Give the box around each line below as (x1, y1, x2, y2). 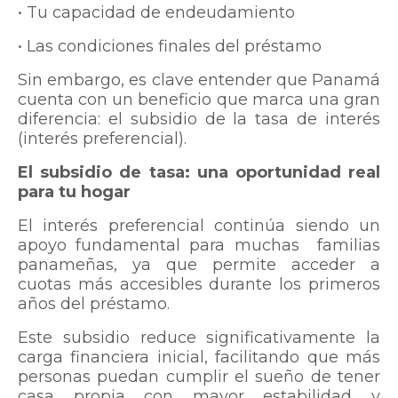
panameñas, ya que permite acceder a (18, 255, 380, 275)
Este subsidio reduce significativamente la (18, 328, 380, 348)
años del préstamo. (18, 294, 170, 314)
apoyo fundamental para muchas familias (18, 235, 380, 256)
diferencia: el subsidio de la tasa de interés (18, 109, 380, 130)
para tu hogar (18, 182, 131, 203)
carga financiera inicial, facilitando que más (18, 347, 380, 368)
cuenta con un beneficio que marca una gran (18, 90, 380, 110)
